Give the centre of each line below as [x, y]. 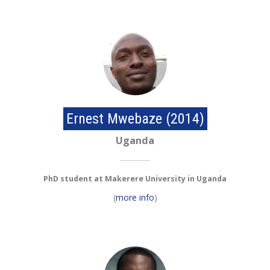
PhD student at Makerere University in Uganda [135, 179]
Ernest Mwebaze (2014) [135, 119]
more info [135, 198]
